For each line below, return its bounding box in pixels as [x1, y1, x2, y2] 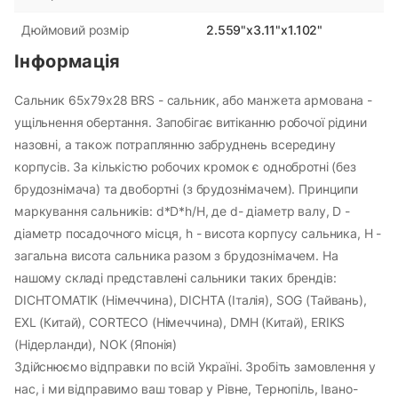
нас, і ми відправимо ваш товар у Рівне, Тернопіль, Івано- [14, 380, 358, 396]
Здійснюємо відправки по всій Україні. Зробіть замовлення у [14, 358, 377, 374]
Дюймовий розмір [21, 22, 130, 38]
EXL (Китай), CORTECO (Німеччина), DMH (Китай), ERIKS [14, 314, 346, 330]
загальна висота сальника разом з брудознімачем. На [14, 247, 338, 263]
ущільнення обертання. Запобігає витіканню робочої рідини [14, 114, 367, 130]
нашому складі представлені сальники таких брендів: [14, 269, 337, 285]
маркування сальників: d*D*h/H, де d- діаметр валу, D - [14, 203, 350, 219]
